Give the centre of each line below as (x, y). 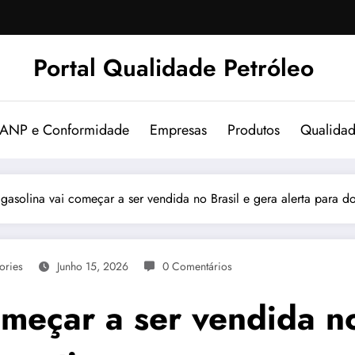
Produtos (253, 130)
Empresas (178, 130)
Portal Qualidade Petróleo (174, 67)
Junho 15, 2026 (93, 266)
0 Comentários (197, 266)
